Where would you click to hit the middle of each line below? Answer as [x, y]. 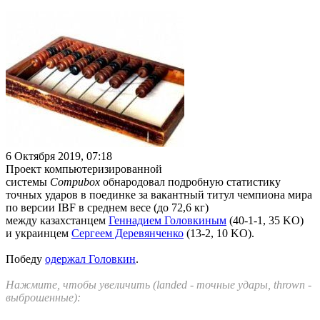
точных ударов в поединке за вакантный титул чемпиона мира [159, 194]
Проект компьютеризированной [84, 169]
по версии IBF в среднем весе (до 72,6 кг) [107, 207]
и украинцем [39, 233]
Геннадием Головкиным [167, 220]
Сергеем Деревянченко [127, 233]
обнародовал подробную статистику [190, 181]
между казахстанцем [57, 220]
